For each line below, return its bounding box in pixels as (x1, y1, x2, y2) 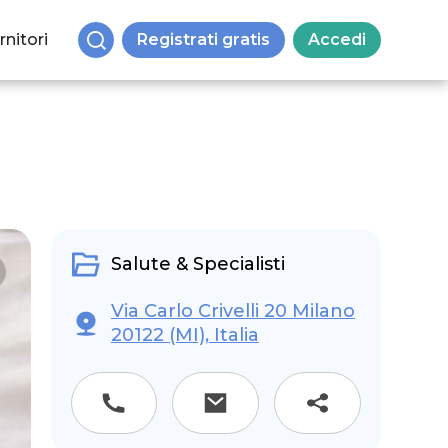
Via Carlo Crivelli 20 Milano (110, 300, 355, 322)
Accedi (307, 30, 366, 49)
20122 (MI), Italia (110, 324, 259, 346)
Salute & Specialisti (110, 253, 285, 275)
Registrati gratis (136, 30, 270, 49)
